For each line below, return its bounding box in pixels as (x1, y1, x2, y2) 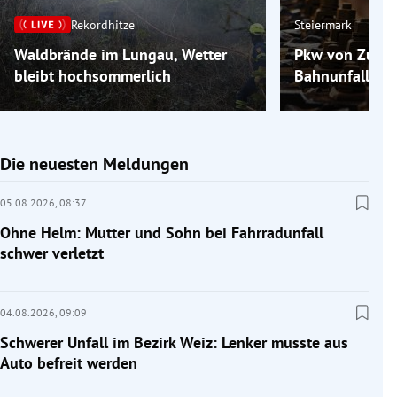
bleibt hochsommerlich (14, 66, 171, 87)
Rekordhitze (71, 16, 136, 33)
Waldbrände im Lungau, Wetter (14, 44, 227, 66)
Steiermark (294, 16, 353, 33)
